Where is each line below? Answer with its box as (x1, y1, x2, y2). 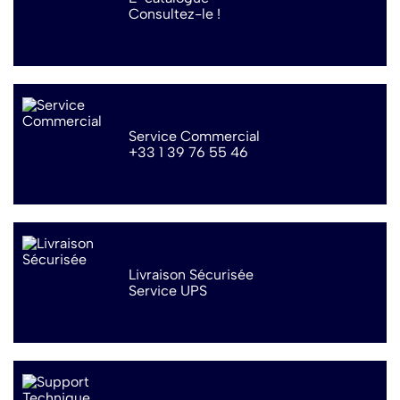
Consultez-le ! (129, 4, 221, 22)
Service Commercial (129, 127, 261, 145)
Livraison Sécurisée (129, 265, 254, 283)
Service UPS (129, 281, 208, 299)
